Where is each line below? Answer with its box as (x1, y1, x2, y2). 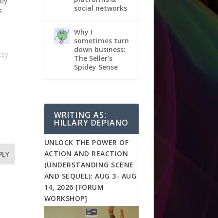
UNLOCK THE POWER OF (44, 138, 129, 147)
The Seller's (73, 53, 112, 63)
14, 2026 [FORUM (44, 182, 104, 192)
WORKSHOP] (44, 194, 88, 203)
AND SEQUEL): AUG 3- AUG (44, 171, 137, 181)
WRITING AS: (54, 109, 107, 121)
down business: (73, 44, 126, 54)
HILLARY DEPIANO (54, 117, 129, 128)
